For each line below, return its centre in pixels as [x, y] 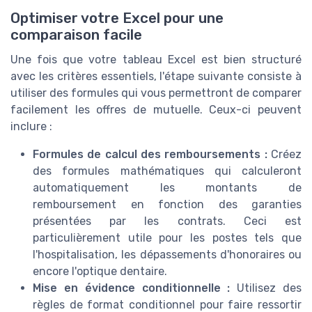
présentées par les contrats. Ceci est [167, 221]
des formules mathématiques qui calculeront [167, 171]
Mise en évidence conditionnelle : [132, 288]
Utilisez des [266, 288]
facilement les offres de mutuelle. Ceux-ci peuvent [156, 109]
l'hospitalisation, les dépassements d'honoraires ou [167, 254]
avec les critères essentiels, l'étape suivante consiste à [156, 76]
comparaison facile [76, 34]
